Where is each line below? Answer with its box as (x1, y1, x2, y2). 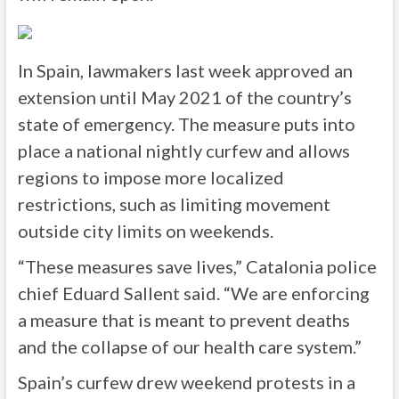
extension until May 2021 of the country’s (17, 86, 352, 108)
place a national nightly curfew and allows (17, 140, 350, 161)
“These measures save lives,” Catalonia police (17, 256, 377, 277)
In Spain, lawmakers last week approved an (17, 60, 353, 81)
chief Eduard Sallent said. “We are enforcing (17, 282, 370, 304)
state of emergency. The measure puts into (17, 113, 355, 134)
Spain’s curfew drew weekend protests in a (17, 371, 355, 393)
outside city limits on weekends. (17, 220, 273, 241)
